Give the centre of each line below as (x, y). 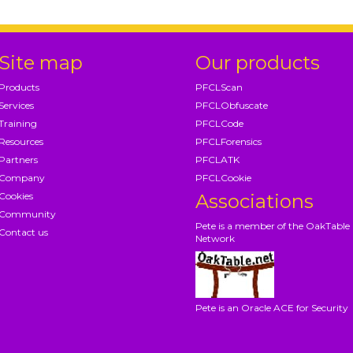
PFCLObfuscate (231, 105)
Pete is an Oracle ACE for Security (271, 307)
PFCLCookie (223, 177)
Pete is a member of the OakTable (272, 225)
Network (215, 238)
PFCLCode (219, 123)
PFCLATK (217, 159)
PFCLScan (219, 87)
